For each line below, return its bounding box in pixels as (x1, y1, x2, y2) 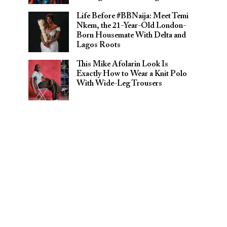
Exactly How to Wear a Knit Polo (77, 70, 187, 78)
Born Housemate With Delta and (77, 31, 186, 40)
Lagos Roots (77, 41, 121, 49)
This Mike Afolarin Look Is (77, 60, 168, 68)
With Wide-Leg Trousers (77, 80, 162, 88)
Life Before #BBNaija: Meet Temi (77, 12, 188, 20)
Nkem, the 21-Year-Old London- (77, 22, 186, 30)
